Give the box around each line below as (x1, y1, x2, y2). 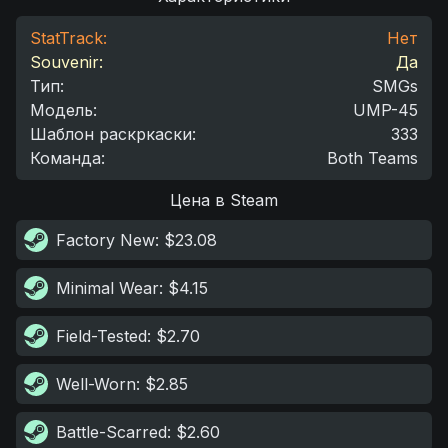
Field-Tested (56, 326, 147, 346)
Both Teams (327, 148, 418, 168)
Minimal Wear (56, 278, 159, 298)
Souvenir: (30, 52, 103, 72)
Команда (30, 148, 101, 168)
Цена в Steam (170, 190, 278, 210)
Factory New (56, 230, 155, 250)
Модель (30, 100, 93, 120)
